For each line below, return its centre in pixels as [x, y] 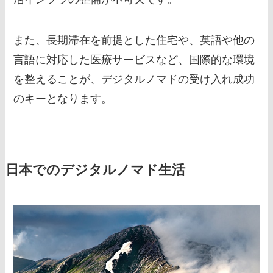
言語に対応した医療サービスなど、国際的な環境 [134, 60]
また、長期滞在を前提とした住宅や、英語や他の [134, 41]
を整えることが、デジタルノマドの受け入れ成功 [134, 80]
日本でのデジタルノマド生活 [95, 170]
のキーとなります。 [63, 99]
